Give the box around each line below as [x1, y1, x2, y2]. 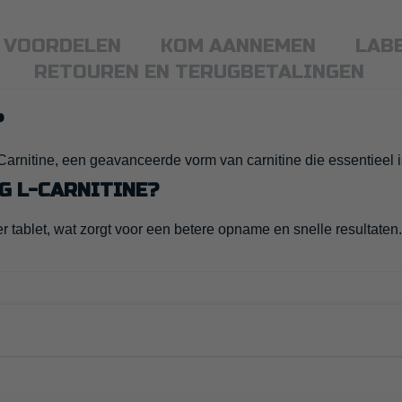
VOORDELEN [4, 35, 121, 58]
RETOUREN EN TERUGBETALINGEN [34, 61, 364, 84]
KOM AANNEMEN [161, 35, 316, 58]
